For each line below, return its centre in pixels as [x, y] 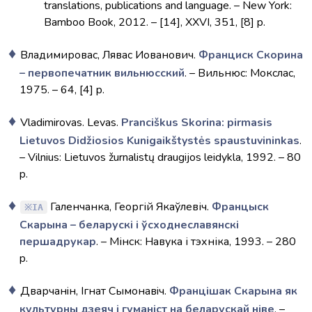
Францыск [240, 207]
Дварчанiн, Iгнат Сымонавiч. [95, 291]
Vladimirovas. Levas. [71, 123]
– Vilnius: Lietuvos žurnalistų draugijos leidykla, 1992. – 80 [160, 157]
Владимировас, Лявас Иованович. [109, 55]
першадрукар [58, 242]
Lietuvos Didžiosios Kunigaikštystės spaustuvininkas [159, 141]
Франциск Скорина [251, 55]
